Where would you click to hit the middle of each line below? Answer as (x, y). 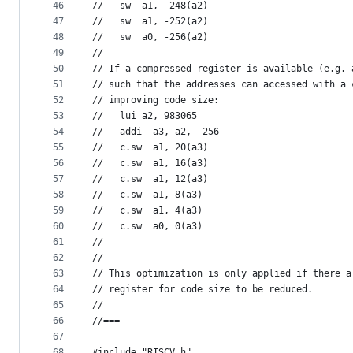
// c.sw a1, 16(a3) (150, 163)
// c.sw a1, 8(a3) (147, 195)
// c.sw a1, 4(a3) (147, 211)
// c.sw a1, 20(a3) (150, 148)
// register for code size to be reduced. (203, 290)
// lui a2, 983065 (145, 116)
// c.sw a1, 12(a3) (150, 179)
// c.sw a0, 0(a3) (147, 227)
